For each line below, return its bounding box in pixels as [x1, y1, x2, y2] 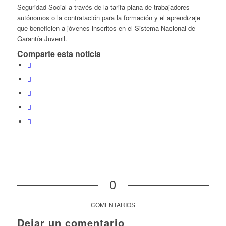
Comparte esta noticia [17, 48, 101, 60]
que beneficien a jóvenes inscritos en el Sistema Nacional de [17, 23, 195, 33]
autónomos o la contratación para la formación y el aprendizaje [17, 13, 200, 23]
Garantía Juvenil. [17, 34, 67, 44]
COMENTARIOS [90, 200, 135, 209]
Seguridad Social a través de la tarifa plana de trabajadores [17, 2, 190, 12]
